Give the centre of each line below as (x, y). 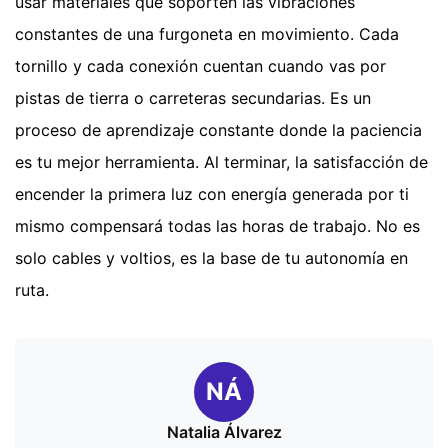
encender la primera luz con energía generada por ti (212, 194)
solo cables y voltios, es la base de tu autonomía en (211, 258)
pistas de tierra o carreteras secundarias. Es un (193, 98)
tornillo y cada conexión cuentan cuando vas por (200, 66)
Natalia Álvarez (224, 432)
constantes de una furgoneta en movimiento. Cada (207, 34)
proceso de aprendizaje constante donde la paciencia (218, 130)
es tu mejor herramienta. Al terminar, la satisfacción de (221, 162)
